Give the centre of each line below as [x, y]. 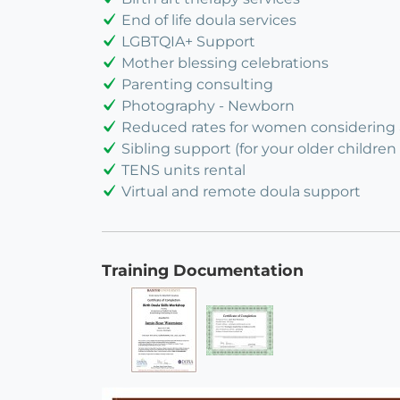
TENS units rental [183, 171]
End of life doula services [209, 21]
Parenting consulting [197, 85]
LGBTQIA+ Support [188, 42]
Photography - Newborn [208, 106]
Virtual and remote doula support [241, 192]
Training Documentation [203, 271]
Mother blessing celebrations [225, 63]
